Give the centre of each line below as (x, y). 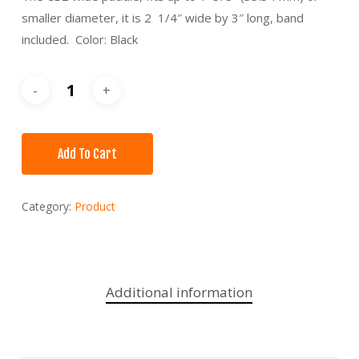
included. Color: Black (79, 39)
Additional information (179, 292)
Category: (48, 206)
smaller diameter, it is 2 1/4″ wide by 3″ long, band (162, 17)
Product (95, 206)
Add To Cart (87, 153)
